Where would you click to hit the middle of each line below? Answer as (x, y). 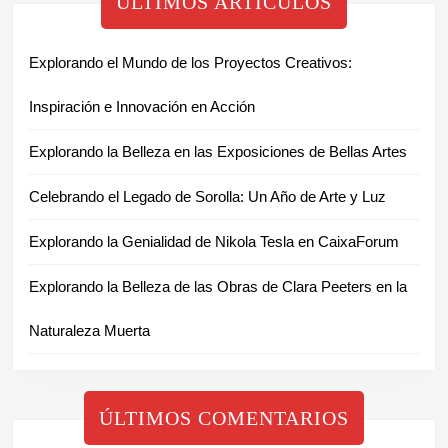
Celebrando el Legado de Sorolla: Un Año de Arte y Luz (207, 196)
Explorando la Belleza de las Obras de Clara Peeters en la (218, 286)
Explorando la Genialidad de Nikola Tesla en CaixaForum (214, 241)
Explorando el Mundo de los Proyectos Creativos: (190, 62)
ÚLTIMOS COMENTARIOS (224, 417)
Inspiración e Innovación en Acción (142, 106)
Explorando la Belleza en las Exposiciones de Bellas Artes (218, 151)
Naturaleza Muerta (89, 330)
